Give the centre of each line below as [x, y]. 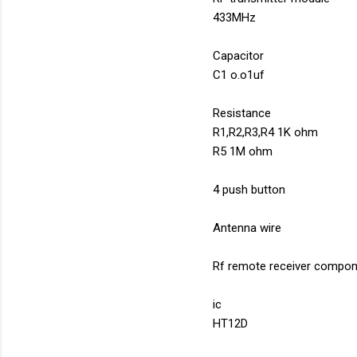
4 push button [251, 190]
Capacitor [240, 56]
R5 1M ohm [244, 152]
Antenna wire [249, 228]
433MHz [236, 18]
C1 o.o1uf [239, 75]
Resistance [243, 114]
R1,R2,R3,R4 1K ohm [265, 133]
